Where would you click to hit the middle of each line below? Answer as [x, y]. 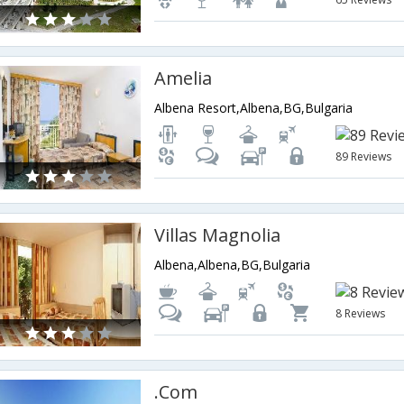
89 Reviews [364, 156]
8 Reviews [361, 313]
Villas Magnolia [218, 235]
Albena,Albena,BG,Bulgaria [233, 265]
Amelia [184, 78]
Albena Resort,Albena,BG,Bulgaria [254, 108]
